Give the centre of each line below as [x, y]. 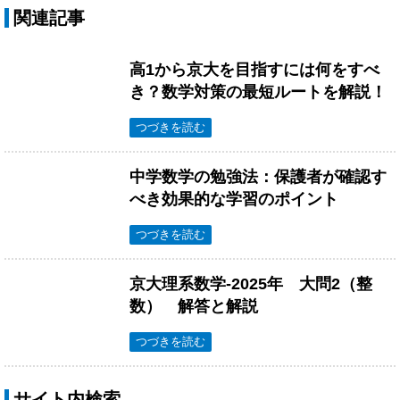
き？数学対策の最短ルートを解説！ [258, 92]
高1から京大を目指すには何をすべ [254, 69]
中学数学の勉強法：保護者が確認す [258, 176]
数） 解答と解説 [194, 306]
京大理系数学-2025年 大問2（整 [251, 283]
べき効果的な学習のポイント [234, 199]
